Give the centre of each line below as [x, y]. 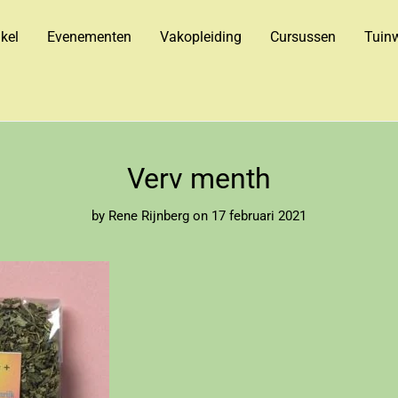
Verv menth [199, 179]
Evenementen [89, 37]
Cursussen [302, 37]
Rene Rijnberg [149, 216]
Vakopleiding [200, 37]
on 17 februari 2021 [250, 216]
